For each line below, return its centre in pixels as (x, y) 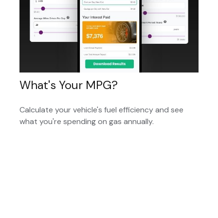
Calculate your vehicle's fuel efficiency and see (101, 109)
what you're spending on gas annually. (87, 121)
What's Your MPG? (69, 85)
